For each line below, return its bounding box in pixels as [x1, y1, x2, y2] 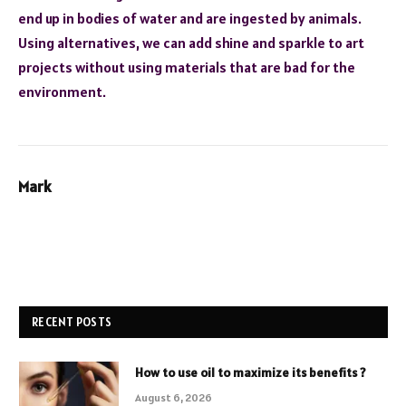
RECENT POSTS [32, 314, 112, 330]
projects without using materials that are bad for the [18, 57, 355, 76]
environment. [18, 82, 106, 101]
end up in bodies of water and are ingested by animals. [18, 8, 362, 27]
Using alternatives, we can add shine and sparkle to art [18, 33, 364, 52]
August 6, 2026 [135, 390, 212, 404]
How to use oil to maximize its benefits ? [135, 363, 366, 381]
